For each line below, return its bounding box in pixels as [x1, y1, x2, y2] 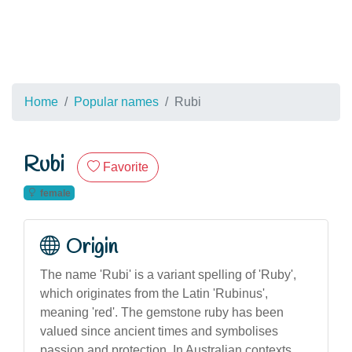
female [39, 187, 71, 199]
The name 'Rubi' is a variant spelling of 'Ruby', [40, 267, 296, 281]
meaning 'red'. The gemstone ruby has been [40, 305, 284, 319]
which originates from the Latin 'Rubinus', [40, 286, 268, 300]
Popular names [74, 95, 159, 108]
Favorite [103, 160, 148, 174]
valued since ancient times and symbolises [40, 324, 278, 338]
